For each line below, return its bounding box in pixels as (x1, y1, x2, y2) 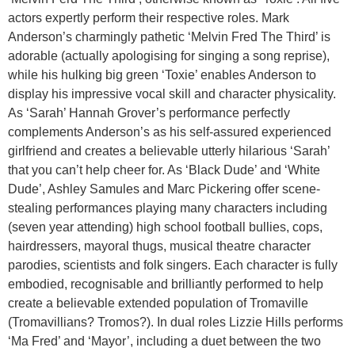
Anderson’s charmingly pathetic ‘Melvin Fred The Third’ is (8, 29, 330, 44)
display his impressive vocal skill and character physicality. (8, 86, 336, 101)
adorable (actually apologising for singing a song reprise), (8, 48, 330, 63)
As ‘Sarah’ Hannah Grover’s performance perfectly (8, 105, 290, 120)
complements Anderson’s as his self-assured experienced (8, 124, 331, 139)
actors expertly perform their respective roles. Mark (8, 10, 289, 25)
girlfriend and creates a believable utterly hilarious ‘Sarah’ (8, 143, 330, 158)
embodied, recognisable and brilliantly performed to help (8, 277, 323, 291)
